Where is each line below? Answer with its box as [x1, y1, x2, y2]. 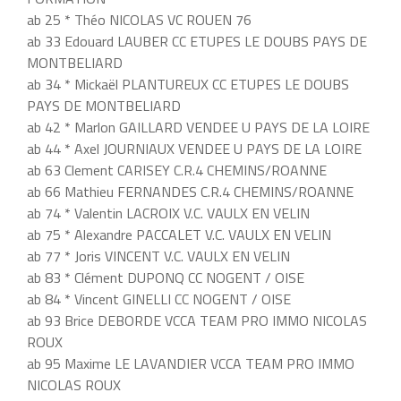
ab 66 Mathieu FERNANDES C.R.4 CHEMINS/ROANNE [27, 181, 354, 203]
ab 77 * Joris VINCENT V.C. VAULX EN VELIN [27, 245, 290, 268]
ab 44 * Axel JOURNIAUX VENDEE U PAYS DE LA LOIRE [27, 138, 362, 160]
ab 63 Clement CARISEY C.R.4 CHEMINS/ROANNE [27, 159, 327, 182]
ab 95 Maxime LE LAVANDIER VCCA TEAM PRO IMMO [27, 353, 354, 375]
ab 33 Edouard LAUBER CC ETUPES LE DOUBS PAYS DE [27, 30, 367, 53]
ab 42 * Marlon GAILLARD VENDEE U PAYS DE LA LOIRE [27, 116, 370, 139]
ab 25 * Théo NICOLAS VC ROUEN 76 [27, 9, 252, 31]
